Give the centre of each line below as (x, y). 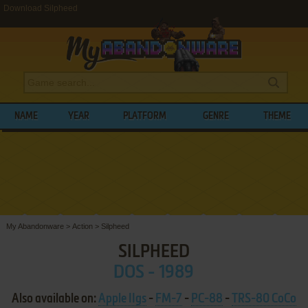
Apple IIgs (122, 299)
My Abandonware (35, 226)
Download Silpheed (41, 8)
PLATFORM (145, 116)
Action (82, 226)
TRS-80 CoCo (264, 299)
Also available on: (55, 299)
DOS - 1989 (154, 273)
